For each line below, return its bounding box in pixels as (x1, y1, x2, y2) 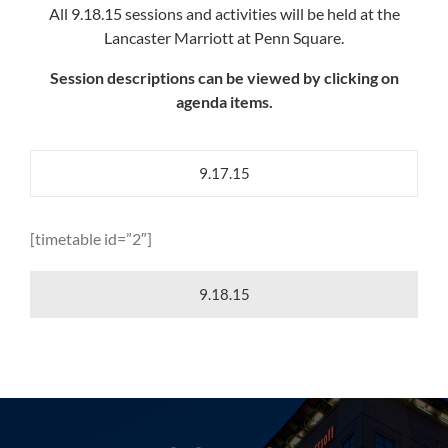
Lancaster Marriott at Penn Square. (104, 28, 344, 48)
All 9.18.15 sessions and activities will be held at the (48, 4, 400, 24)
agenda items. (175, 92, 273, 112)
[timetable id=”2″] (30, 229, 152, 249)
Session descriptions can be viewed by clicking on (49, 68, 399, 88)
